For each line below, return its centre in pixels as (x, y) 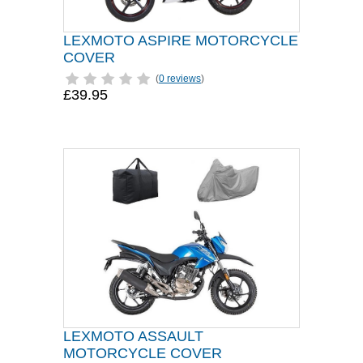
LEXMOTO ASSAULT (133, 336)
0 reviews (180, 79)
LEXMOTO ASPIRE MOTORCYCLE (181, 41)
